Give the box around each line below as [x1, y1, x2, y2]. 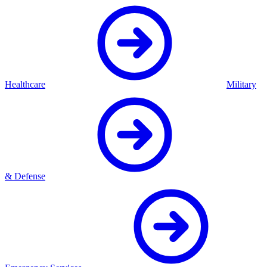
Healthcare [5, 79, 45, 90]
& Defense [5, 171, 45, 182]
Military [226, 79, 256, 90]
